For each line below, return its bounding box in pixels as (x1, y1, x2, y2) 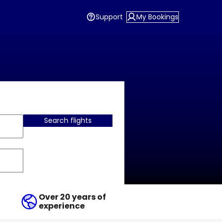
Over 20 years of (39, 191, 106, 203)
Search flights (44, 115, 92, 125)
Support (95, 11, 123, 22)
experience (39, 200, 85, 212)
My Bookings (136, 11, 178, 22)
